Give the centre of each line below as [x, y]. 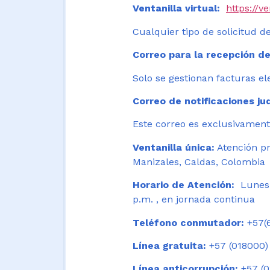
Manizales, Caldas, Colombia [199, 162]
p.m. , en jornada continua [195, 199]
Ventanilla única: [174, 147]
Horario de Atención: [185, 185]
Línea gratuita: [169, 245]
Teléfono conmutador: [188, 222]
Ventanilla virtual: [176, 8]
